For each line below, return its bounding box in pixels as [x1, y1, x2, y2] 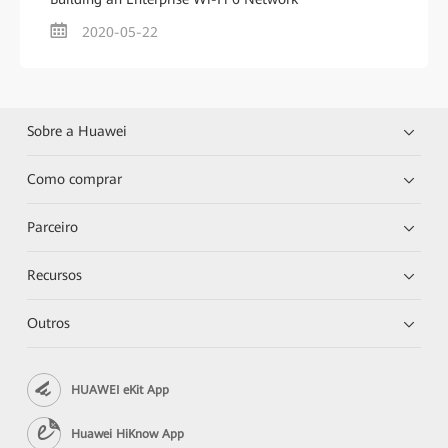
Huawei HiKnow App [71, 426, 185, 441]
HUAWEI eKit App [71, 382, 170, 397]
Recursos [27, 267, 83, 283]
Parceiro [27, 219, 79, 235]
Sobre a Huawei [27, 123, 128, 139]
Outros [27, 315, 71, 331]
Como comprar [27, 171, 123, 187]
